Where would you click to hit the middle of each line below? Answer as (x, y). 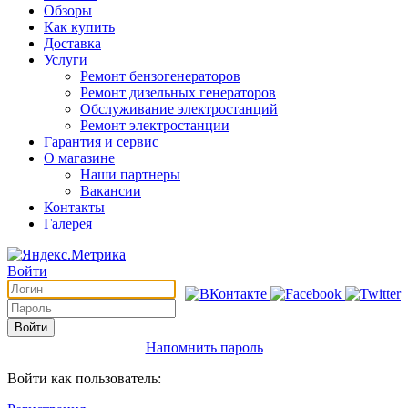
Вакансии (111, 190)
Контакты (74, 207)
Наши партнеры (130, 174)
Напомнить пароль (204, 347)
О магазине (79, 158)
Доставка (72, 43)
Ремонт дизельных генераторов (178, 92)
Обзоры (68, 10)
